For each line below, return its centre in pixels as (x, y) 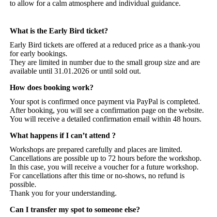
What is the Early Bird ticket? (59, 31)
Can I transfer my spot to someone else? (75, 210)
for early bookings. (39, 53)
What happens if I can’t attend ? (63, 135)
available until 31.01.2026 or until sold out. (75, 71)
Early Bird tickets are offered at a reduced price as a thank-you (105, 45)
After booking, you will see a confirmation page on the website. (107, 110)
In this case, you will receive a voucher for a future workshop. (104, 167)
